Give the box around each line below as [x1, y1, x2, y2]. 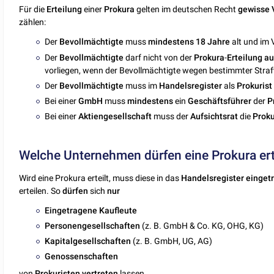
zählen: [19, 17, 46, 28]
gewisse [238, 4, 270, 15]
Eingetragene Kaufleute [45, 205, 138, 215]
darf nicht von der [124, 52, 194, 62]
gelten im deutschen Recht [135, 4, 239, 15]
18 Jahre [196, 37, 231, 47]
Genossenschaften [45, 251, 119, 262]
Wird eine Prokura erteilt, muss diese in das [19, 172, 182, 183]
